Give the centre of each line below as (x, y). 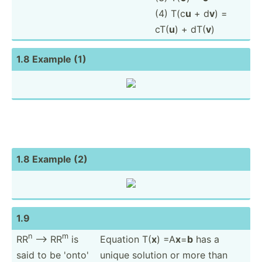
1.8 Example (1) (51, 59)
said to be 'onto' (53, 255)
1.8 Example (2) (52, 159)
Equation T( (126, 239)
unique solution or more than (164, 255)
